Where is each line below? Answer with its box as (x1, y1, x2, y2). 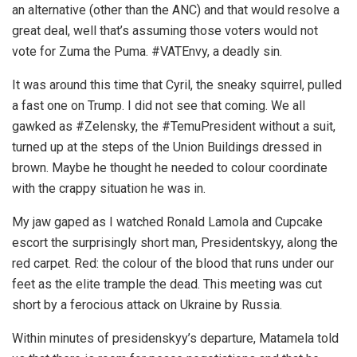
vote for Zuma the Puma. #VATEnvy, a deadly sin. (12, 44, 282, 60)
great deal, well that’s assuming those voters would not (12, 23, 318, 39)
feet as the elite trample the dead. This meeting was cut (12, 277, 322, 292)
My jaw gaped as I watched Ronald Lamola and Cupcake (12, 214, 323, 230)
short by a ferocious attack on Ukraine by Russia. (12, 297, 282, 313)
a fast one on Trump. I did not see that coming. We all (12, 98, 305, 114)
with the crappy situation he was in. (12, 181, 206, 197)
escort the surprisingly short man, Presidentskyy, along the (12, 235, 338, 251)
